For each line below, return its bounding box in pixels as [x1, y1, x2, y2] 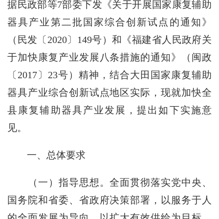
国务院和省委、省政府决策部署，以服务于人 [7, 195, 212, 206]
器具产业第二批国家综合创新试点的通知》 [7, 17, 212, 28]
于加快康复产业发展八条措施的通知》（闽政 [7, 52, 212, 63]
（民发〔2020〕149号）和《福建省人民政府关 [7, 34, 212, 45]
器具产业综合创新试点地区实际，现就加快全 [7, 87, 212, 98]
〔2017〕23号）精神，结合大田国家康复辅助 [7, 69, 212, 81]
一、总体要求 [17, 150, 86, 161]
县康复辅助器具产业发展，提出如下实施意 [7, 105, 212, 116]
